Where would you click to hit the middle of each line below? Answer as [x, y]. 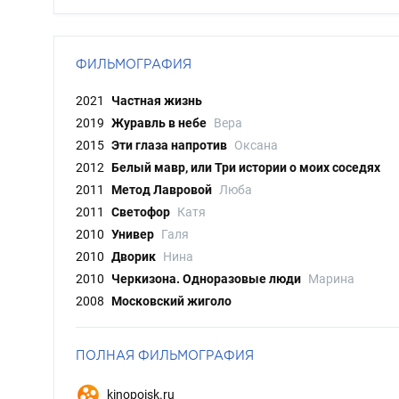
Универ [133, 234]
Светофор [141, 212]
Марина [331, 279]
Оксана [256, 145]
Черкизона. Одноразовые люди [206, 279]
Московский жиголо [171, 301]
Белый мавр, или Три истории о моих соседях [246, 167]
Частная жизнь [157, 101]
